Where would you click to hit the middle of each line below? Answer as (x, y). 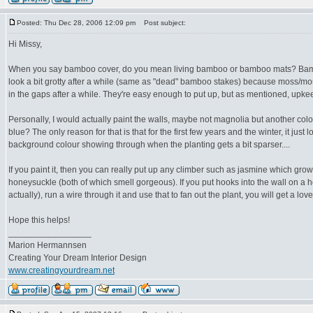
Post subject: (162, 23)
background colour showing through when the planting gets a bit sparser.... (149, 145)
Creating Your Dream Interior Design (78, 258)
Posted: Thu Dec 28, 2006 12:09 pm (76, 23)
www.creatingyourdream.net (61, 270)
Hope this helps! (39, 220)
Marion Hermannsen (48, 245)
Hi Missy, (25, 44)
